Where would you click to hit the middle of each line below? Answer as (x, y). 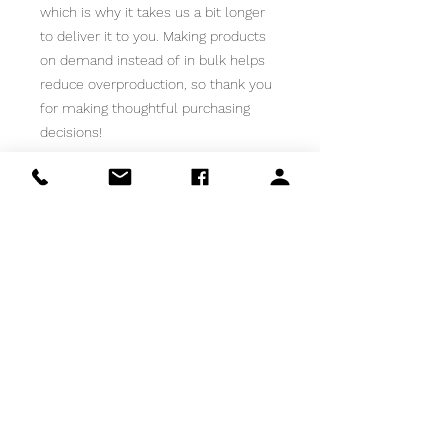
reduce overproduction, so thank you (156, 84)
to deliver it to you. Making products (153, 36)
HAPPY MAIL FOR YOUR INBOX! (160, 375)
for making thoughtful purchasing (145, 108)
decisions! (71, 132)
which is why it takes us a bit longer (152, 12)
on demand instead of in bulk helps (152, 60)
